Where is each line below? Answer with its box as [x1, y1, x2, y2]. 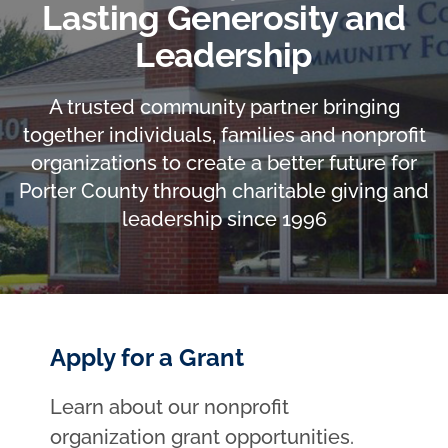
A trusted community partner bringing [48, 94, 400, 119]
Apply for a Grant [50, 342, 244, 372]
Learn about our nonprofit [50, 394, 289, 419]
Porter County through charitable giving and [19, 178, 429, 203]
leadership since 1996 [121, 206, 327, 231]
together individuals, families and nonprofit [22, 122, 426, 147]
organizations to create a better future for [31, 150, 417, 175]
